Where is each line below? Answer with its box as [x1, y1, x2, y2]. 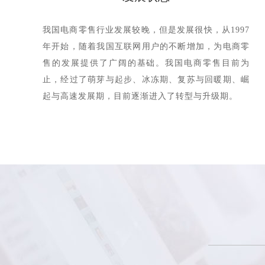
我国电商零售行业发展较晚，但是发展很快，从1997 [43, 25, 250, 34]
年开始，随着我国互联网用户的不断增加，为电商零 [43, 42, 250, 51]
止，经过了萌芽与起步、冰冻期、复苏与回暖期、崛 [43, 75, 250, 84]
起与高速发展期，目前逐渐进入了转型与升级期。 [43, 92, 238, 101]
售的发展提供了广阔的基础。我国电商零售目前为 [43, 59, 250, 67]
